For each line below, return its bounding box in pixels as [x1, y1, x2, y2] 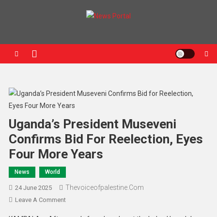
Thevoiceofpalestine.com [65, 183, 144, 191]
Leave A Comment [15, 196, 66, 203]
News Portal [8, 22, 94, 41]
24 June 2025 [15, 184, 52, 191]
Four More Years [8, 146, 103, 161]
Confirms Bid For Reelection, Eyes [8, 131, 203, 146]
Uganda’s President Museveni [8, 116, 176, 131]
